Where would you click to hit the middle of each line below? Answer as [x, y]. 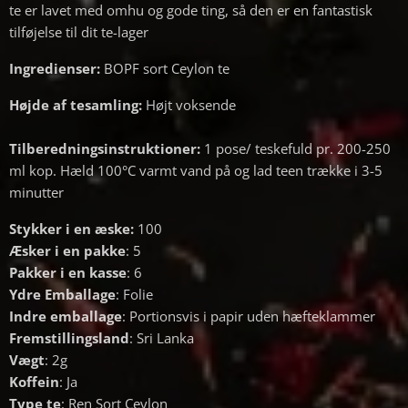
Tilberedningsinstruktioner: [105, 149]
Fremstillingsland [69, 338]
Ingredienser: [55, 69]
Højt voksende [189, 105]
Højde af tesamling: [76, 105]
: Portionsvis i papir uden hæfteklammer [249, 316]
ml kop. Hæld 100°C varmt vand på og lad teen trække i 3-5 [196, 171]
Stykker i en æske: [73, 229]
